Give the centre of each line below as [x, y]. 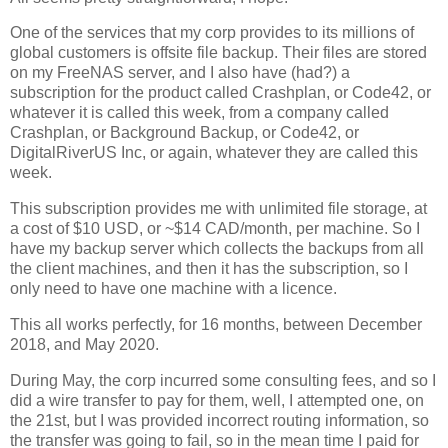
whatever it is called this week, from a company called [199, 113]
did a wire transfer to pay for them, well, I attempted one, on [217, 400]
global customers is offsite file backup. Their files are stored [218, 53]
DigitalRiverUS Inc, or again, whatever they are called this [214, 153]
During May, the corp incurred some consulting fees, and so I [223, 380]
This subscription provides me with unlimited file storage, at [218, 209]
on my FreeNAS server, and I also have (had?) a [180, 73]
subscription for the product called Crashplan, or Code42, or [220, 93]
